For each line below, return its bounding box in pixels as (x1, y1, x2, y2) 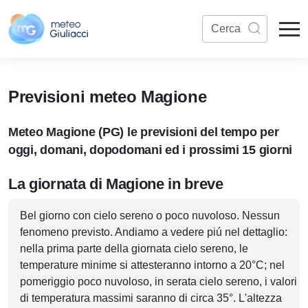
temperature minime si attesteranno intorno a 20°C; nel (20, 259, 285, 271)
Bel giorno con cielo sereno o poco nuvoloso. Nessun (20, 210, 280, 221)
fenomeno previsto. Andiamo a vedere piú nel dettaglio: (20, 226, 287, 238)
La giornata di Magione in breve (8, 175, 223, 192)
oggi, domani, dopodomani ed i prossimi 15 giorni (8, 143, 293, 157)
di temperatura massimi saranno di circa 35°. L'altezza (20, 292, 282, 304)
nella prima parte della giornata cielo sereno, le (20, 243, 248, 254)
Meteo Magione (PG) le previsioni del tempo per (8, 125, 279, 139)
